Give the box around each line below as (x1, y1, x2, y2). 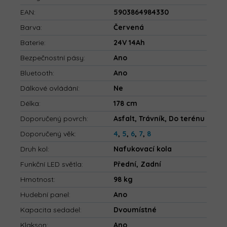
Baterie (20, 38, 44, 48)
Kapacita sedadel (20, 205, 80, 215)
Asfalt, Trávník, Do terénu (113, 114, 205, 124)
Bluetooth (20, 68, 53, 78)
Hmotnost (20, 175, 54, 184)
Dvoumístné (113, 205, 157, 215)
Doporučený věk (20, 129, 74, 139)
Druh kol (20, 144, 48, 154)
